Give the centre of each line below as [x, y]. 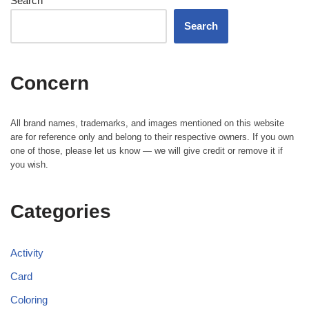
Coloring [29, 299]
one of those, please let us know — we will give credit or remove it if [147, 150]
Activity [27, 252]
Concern [50, 83]
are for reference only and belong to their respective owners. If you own [152, 137]
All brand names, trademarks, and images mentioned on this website [147, 123]
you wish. [29, 164]
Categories [61, 211]
